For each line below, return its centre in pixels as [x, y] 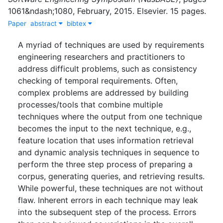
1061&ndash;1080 [40, 11]
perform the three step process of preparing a [105, 164]
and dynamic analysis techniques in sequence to [109, 152]
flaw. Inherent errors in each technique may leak [108, 200]
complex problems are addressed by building [103, 92]
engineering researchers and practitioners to [102, 56]
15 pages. [188, 11]
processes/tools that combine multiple [90, 104]
